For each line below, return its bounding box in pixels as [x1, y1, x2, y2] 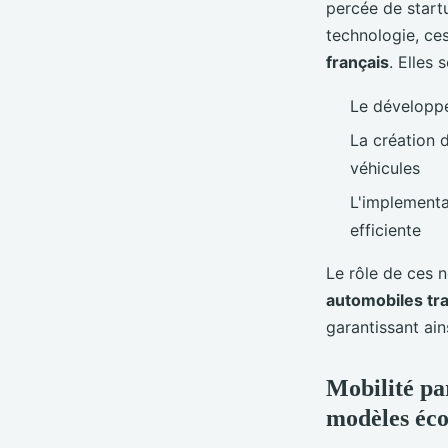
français [326, 51, 389, 72]
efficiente [350, 220, 421, 241]
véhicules [350, 157, 420, 178]
